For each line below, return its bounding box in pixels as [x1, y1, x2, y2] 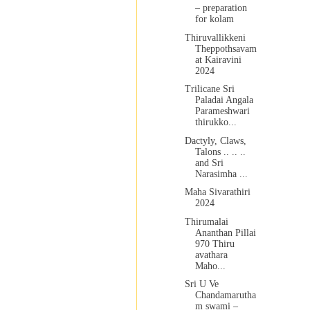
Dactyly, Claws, [184, 135, 246, 146]
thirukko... [194, 117, 237, 128]
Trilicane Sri [184, 84, 235, 95]
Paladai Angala [194, 95, 253, 106]
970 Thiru [194, 238, 235, 249]
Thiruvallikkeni [184, 32, 246, 43]
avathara [194, 249, 228, 260]
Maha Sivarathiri [184, 187, 250, 198]
